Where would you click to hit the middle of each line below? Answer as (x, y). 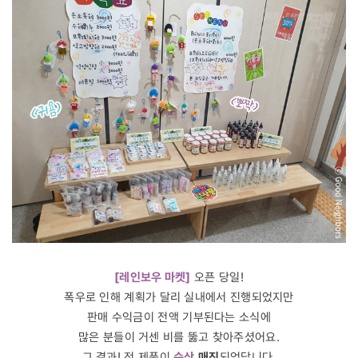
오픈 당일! (219, 276)
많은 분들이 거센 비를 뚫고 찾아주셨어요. (179, 336)
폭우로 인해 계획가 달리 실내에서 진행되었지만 (179, 296)
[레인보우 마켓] (153, 276)
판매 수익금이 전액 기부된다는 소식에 (179, 316)
